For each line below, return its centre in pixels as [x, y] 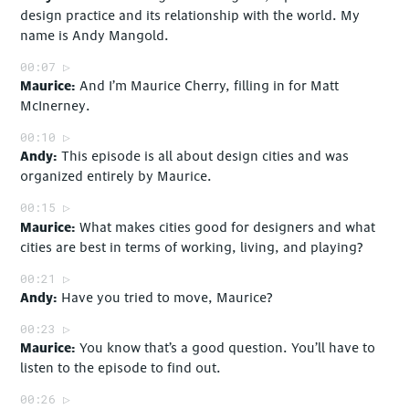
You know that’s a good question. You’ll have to [228, 348]
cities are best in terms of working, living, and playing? [192, 247]
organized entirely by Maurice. [116, 177]
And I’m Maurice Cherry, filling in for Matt [210, 87]
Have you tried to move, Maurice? [167, 298]
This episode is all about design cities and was [205, 157]
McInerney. [56, 107]
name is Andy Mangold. [95, 37]
